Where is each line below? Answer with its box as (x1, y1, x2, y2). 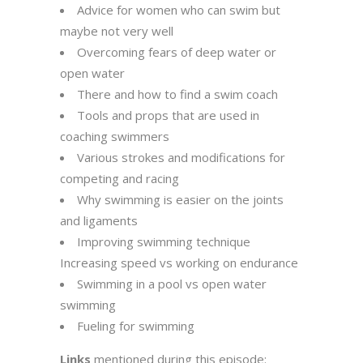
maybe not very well (60, 22, 173, 39)
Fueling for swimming (77, 317, 194, 334)
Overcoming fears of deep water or (77, 43, 276, 60)
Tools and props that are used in (77, 106, 259, 123)
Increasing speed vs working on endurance (60, 254, 298, 271)
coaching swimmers (60, 127, 169, 144)
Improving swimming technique (77, 233, 250, 250)
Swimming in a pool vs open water (77, 275, 267, 292)
